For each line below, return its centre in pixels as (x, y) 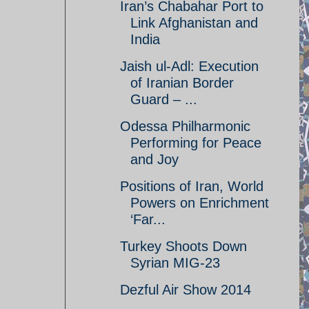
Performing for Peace (196, 143)
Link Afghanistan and (194, 23)
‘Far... (148, 219)
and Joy (154, 159)
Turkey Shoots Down (183, 246)
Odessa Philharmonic (185, 126)
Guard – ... (164, 99)
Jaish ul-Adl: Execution (189, 66)
